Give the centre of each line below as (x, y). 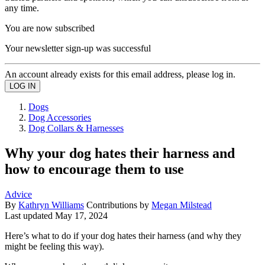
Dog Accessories (60, 117)
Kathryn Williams (51, 205)
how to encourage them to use (94, 169)
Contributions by (119, 205)
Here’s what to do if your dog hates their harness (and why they (123, 235)
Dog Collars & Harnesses (76, 128)
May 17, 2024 (81, 215)
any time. (22, 8)
